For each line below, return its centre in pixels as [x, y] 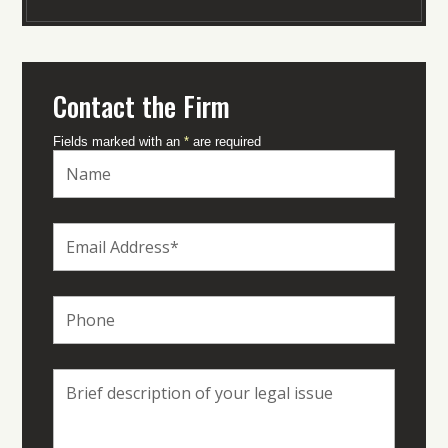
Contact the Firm [141, 106]
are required [224, 142]
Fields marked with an [118, 142]
